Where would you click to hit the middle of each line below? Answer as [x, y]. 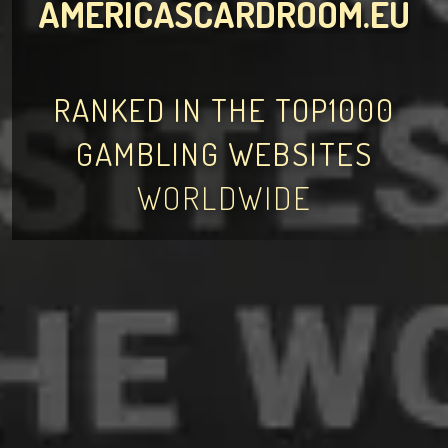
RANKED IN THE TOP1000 [224, 109]
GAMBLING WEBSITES [224, 153]
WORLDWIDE [224, 197]
